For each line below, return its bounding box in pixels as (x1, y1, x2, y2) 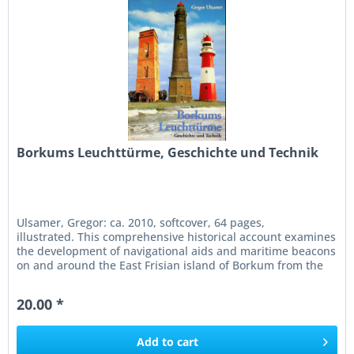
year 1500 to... (17, 271, 92, 287)
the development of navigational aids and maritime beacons (17, 243, 337, 258)
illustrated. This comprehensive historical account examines (17, 228, 337, 244)
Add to (137, 333, 175, 349)
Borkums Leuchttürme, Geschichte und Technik (17, 143, 319, 161)
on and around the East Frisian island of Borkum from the (17, 257, 324, 273)
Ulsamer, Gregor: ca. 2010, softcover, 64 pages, (17, 214, 265, 230)
